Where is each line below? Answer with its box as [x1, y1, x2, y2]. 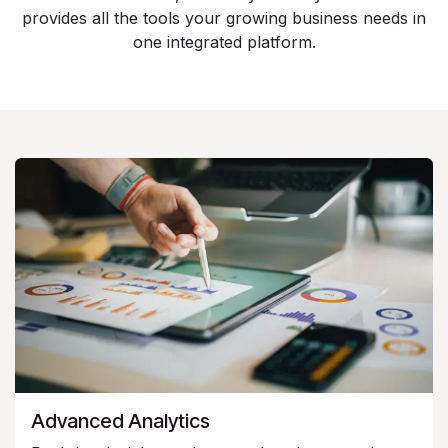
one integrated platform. [132, 31, 316, 52]
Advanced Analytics [31, 409, 210, 434]
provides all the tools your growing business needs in [22, 7, 426, 28]
